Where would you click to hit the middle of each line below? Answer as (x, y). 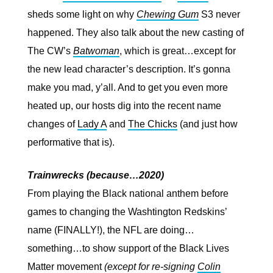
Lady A (92, 124)
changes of (52, 124)
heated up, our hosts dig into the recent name (124, 106)
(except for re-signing (151, 267)
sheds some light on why (82, 14)
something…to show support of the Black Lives (128, 248)
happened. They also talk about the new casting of (136, 33)
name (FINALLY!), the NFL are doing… (111, 230)
